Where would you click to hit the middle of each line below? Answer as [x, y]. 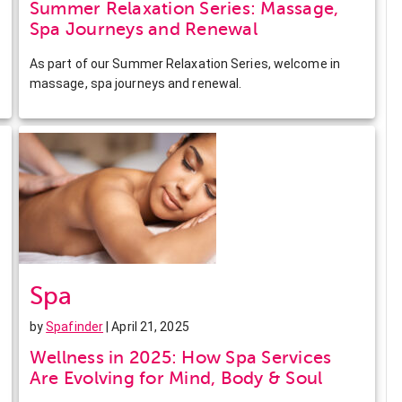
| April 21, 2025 [146, 326]
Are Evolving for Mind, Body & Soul [176, 378]
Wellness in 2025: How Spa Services [180, 357]
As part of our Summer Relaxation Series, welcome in [184, 63]
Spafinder [75, 326]
